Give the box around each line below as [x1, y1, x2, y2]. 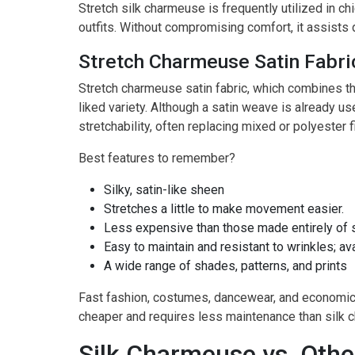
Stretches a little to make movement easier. [104, 201, 344, 217]
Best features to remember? [78, 151, 235, 166]
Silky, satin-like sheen [104, 182, 224, 198]
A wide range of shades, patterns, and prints [104, 258, 347, 274]
